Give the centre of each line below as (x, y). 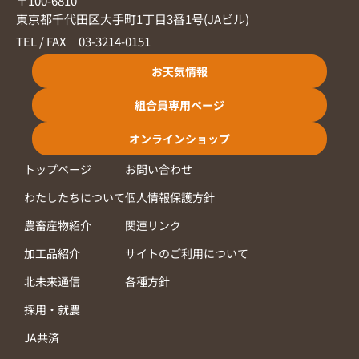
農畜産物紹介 (58, 226)
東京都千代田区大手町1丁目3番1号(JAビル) (133, 19)
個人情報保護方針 (170, 198)
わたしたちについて (75, 198)
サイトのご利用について (187, 254)
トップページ (58, 169)
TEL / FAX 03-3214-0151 (83, 42)
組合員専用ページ (179, 105)
